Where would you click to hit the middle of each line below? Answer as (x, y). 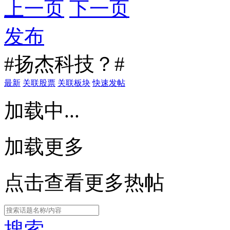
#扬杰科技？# (64, 64)
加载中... (42, 110)
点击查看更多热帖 (84, 182)
